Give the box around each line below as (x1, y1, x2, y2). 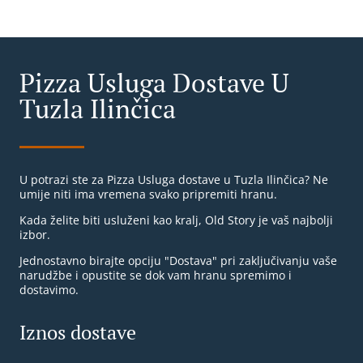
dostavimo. (19, 282, 79, 298)
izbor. (19, 227, 50, 243)
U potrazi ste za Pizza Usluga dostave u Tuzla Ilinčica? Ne (19, 172, 328, 188)
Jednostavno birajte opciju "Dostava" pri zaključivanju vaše (19, 253, 337, 269)
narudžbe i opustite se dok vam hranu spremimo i (19, 267, 292, 284)
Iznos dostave (19, 319, 136, 346)
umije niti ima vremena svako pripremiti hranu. (19, 186, 277, 203)
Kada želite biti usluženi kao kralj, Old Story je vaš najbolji (19, 212, 333, 228)
